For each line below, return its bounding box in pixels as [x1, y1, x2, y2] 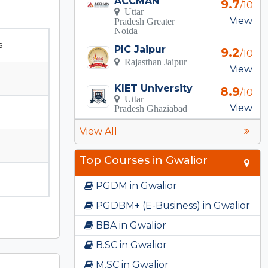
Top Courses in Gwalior [80, 153, 208, 167]
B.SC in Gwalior [93, 239, 167, 251]
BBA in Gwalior [93, 219, 166, 231]
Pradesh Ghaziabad [114, 103, 188, 113]
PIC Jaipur [114, 43, 166, 55]
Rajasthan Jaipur [120, 56, 187, 66]
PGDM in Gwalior [93, 179, 177, 191]
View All [80, 125, 117, 137]
